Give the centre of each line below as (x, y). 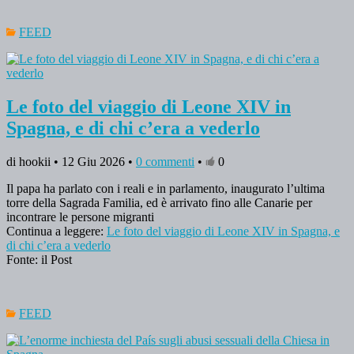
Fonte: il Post (39, 259)
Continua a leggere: (56, 231)
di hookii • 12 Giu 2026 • (71, 161)
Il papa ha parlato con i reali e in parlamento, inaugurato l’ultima (166, 188)
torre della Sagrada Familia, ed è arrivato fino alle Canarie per (159, 202)
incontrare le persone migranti (80, 217)
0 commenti (165, 161)
